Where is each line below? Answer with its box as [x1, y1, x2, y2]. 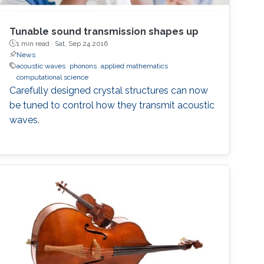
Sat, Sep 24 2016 [55, 39, 108, 48]
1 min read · [16, 39, 55, 48]
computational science [16, 72, 89, 81]
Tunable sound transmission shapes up [9, 25, 199, 37]
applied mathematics [101, 61, 169, 70]
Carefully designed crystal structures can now [9, 84, 209, 96]
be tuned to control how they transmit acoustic [9, 99, 215, 111]
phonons [70, 61, 97, 70]
